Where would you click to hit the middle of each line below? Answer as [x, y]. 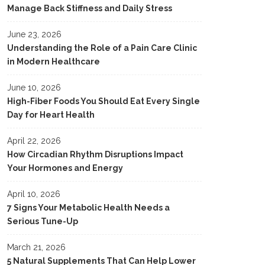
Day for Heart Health [51, 115]
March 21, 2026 [36, 247]
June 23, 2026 [34, 34]
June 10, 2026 [34, 88]
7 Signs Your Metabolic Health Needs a [88, 208]
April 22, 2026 [34, 141]
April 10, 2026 [34, 194]
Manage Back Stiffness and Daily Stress [90, 8]
